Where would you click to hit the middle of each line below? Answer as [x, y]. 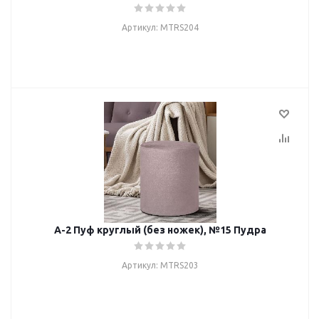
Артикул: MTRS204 [160, 27]
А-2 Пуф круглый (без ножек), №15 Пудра [160, 230]
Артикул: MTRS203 [160, 265]
